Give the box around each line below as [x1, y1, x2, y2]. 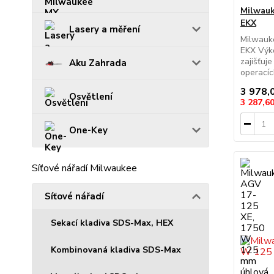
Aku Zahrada [69, 56, 127, 69]
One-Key [69, 124, 108, 136]
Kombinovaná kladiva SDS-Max [51, 243, 181, 256]
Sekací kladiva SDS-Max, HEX [51, 217, 173, 229]
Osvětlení [69, 90, 113, 103]
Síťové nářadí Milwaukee [32, 161, 137, 175]
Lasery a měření [69, 23, 140, 35]
